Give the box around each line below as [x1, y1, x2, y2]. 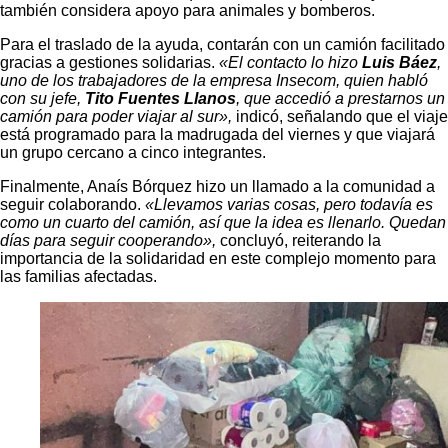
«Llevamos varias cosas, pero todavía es [145, 196, 433, 214]
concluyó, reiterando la [216, 232, 381, 250]
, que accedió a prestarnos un [236, 90, 445, 108]
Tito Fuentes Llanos [85, 90, 236, 108]
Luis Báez [362, 54, 437, 72]
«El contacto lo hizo [219, 54, 362, 72]
